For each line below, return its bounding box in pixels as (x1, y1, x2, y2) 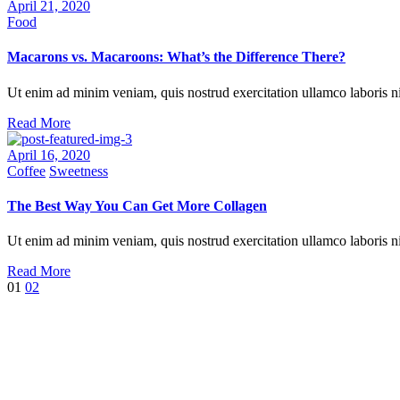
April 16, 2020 (7, 146, 90, 162)
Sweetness (49, 162, 108, 179)
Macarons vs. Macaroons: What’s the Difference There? (7, 49, 346, 65)
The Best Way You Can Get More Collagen (7, 197, 267, 213)
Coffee (7, 162, 46, 179)
